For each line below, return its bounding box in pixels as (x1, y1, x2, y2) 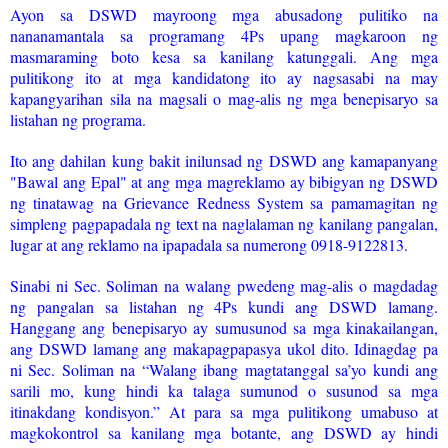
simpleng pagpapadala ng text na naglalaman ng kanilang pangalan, (10, 212, 438, 234)
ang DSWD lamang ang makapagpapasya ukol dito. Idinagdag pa (10, 337, 438, 359)
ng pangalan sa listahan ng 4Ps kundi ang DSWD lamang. (10, 295, 438, 317)
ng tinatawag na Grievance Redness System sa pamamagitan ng (10, 191, 438, 213)
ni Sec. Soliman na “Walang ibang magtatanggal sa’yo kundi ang (10, 358, 438, 380)
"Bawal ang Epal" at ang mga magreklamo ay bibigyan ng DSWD (10, 170, 438, 192)
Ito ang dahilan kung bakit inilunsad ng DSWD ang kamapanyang (10, 149, 438, 171)
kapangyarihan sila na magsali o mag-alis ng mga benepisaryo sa (10, 87, 438, 109)
